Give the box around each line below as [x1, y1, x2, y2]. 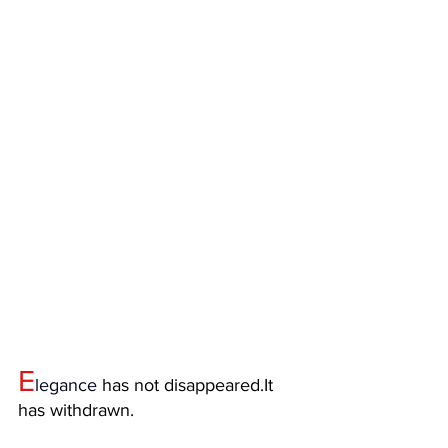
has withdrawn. [18, 399, 134, 420]
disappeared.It [164, 374, 273, 395]
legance [35, 374, 97, 395]
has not [97, 374, 164, 395]
